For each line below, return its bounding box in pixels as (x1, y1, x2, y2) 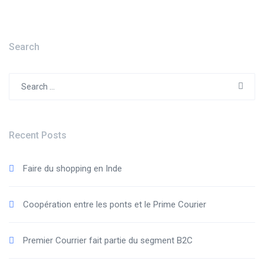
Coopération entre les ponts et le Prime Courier (23, 199, 206, 210)
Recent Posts (9, 130, 67, 141)
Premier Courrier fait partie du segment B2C (23, 235, 193, 246)
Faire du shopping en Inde (23, 163, 122, 174)
